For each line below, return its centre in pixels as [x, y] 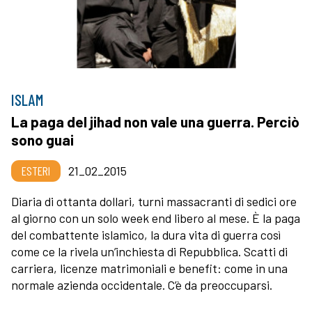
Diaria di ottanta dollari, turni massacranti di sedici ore [154, 201]
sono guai [42, 139]
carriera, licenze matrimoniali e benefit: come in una [149, 268]
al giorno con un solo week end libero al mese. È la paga [156, 218]
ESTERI [36, 170]
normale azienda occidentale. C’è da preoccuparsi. [142, 284]
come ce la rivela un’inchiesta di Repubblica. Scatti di [149, 251]
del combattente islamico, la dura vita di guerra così [146, 234]
